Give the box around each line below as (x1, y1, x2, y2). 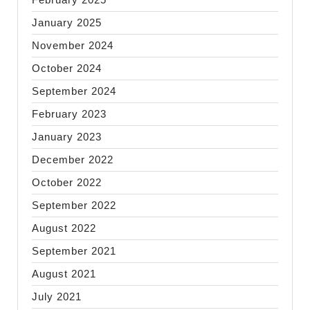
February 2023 (32, 107, 107, 120)
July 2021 (32, 290, 82, 302)
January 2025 (32, 16, 102, 28)
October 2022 (32, 176, 102, 188)
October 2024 (32, 62, 102, 74)
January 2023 (32, 130, 102, 143)
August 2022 (32, 221, 96, 234)
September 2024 (32, 84, 116, 97)
